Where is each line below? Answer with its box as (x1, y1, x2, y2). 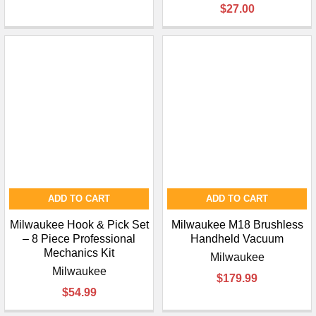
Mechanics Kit (44, 247, 114, 260)
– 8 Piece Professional (23, 233, 135, 245)
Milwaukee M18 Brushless (171, 219, 303, 231)
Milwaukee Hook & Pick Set (9, 219, 149, 231)
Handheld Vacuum (190, 233, 284, 245)
